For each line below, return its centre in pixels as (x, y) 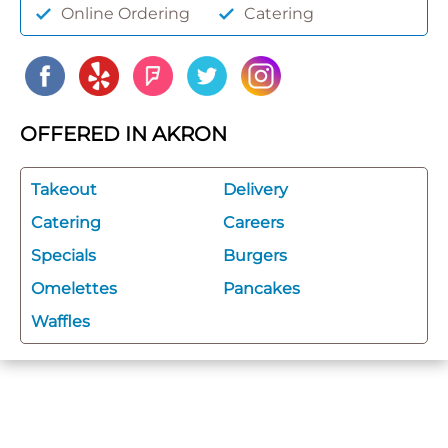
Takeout (64, 189)
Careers (253, 222)
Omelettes (74, 288)
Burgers (255, 255)
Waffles (60, 321)
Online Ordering (125, 13)
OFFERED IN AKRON (123, 133)
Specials (63, 255)
